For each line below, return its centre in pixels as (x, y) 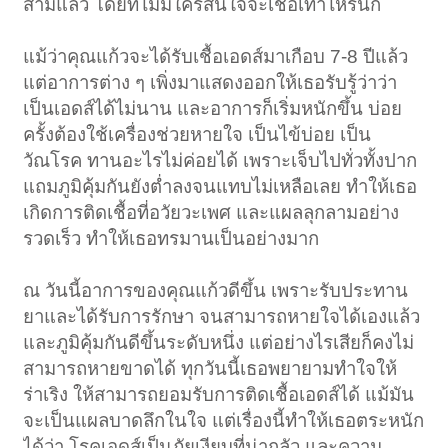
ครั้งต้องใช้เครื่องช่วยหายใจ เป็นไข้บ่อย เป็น (197, 135)
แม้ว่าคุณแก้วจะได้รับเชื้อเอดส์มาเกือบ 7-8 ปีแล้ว (216, 57)
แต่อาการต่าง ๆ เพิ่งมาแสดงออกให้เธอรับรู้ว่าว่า (210, 83)
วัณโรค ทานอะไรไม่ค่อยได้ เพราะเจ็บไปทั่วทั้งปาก (220, 161)
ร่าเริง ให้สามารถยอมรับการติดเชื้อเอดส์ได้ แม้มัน (219, 395)
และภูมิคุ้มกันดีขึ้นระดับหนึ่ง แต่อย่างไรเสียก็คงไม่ (219, 343)
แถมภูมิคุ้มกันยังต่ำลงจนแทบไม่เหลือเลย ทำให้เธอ (220, 187)
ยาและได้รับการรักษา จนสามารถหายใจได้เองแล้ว (222, 317)
